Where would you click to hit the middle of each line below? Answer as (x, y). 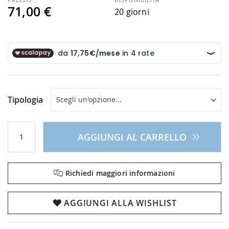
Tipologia (25, 99)
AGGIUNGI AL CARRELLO (132, 137)
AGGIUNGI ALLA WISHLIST (120, 203)
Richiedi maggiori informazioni (119, 173)
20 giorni (132, 12)
